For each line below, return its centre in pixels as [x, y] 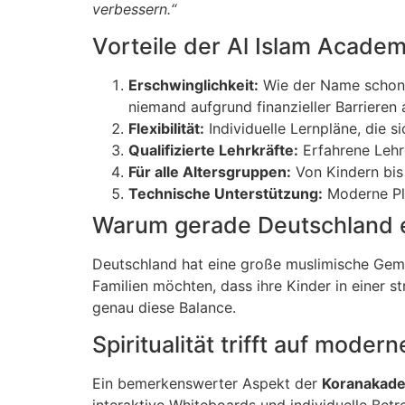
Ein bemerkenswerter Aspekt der [207, 384]
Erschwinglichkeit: [193, 85]
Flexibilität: [166, 128]
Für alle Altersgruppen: [210, 171]
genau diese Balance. [164, 307]
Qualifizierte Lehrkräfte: [213, 150]
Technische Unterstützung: [226, 193]
